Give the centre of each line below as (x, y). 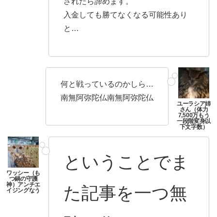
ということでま (126, 162)
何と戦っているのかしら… (107, 84)
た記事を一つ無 (125, 193)
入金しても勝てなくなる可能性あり (125, 15)
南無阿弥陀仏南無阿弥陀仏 (107, 97)
